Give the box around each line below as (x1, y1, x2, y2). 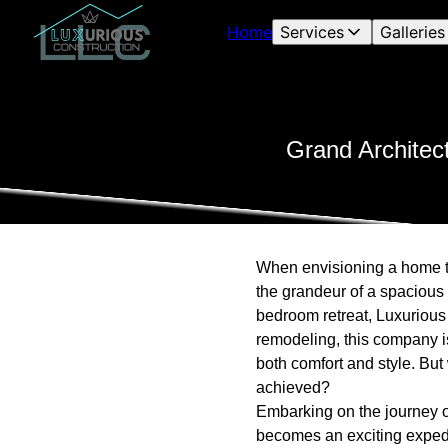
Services (280, 22, 345, 42)
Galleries (380, 22, 446, 42)
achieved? (256, 379, 330, 396)
